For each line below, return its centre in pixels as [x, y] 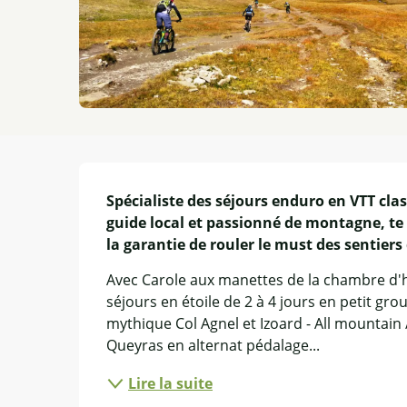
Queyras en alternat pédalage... [213, 345]
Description [127, 182]
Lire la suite [171, 383]
